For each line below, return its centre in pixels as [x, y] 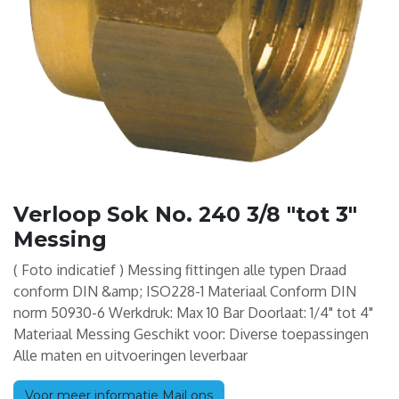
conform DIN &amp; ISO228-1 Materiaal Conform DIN [185, 292]
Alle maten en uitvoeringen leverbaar [130, 356]
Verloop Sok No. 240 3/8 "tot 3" [185, 215]
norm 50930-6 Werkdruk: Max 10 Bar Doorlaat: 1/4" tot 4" [193, 313]
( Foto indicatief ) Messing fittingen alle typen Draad [180, 270]
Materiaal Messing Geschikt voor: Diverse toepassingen [191, 334]
